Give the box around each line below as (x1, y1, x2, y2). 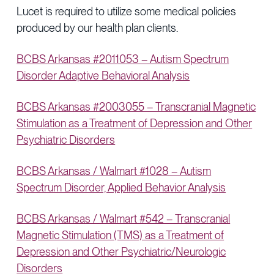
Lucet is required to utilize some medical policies (17, 5, 237, 18)
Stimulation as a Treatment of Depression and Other (17, 117, 253, 130)
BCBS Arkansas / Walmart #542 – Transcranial (17, 212, 231, 225)
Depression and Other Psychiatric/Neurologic (17, 245, 226, 258)
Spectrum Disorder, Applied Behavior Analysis (17, 181, 226, 194)
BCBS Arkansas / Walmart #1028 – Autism (17, 165, 212, 177)
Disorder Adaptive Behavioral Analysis (17, 69, 190, 82)
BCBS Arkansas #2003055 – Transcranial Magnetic (17, 100, 256, 113)
